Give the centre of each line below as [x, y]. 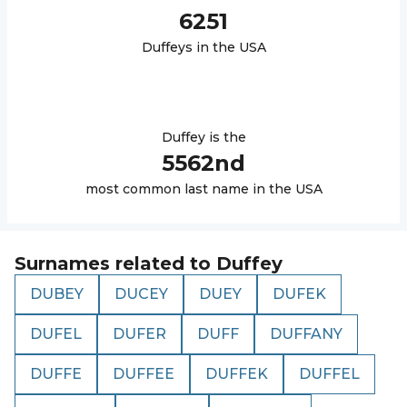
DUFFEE [144, 374]
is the [225, 137]
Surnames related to [115, 263]
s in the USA [225, 47]
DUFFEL [329, 374]
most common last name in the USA [203, 189]
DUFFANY [306, 334]
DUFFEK [237, 374]
